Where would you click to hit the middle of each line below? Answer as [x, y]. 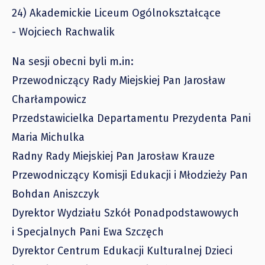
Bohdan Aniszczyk [56, 194]
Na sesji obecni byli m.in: [73, 61]
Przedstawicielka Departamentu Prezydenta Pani [131, 118]
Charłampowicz [49, 99]
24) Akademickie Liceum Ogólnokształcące [116, 13]
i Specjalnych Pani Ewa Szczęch [88, 232]
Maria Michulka [48, 137]
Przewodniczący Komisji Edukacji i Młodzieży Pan [130, 175]
